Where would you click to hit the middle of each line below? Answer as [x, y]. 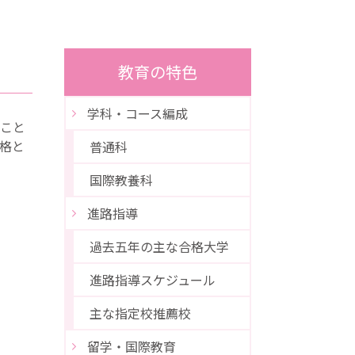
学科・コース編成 [138, 113]
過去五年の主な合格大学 [160, 246]
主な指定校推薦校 [141, 313]
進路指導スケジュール [153, 280]
